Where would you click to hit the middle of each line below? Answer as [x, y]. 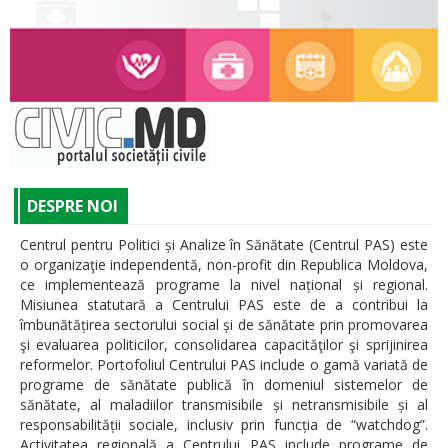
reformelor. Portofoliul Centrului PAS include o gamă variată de [224, 365]
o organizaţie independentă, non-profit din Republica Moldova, [224, 265]
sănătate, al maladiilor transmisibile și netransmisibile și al [224, 405]
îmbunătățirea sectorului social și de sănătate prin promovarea [224, 325]
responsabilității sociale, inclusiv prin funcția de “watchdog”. [224, 425]
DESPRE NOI [72, 206]
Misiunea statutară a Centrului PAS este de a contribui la [224, 305]
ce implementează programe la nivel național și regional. [224, 285]
